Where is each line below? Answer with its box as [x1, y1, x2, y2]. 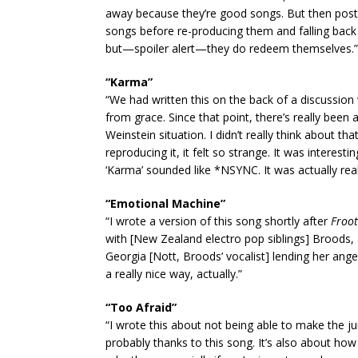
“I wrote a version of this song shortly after [105, 213, 331, 229]
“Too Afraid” [105, 300, 177, 315]
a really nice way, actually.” [105, 266, 242, 281]
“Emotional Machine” [105, 196, 225, 211]
